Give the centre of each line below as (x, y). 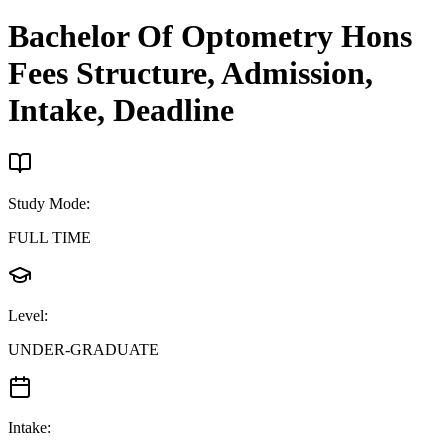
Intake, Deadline (121, 110)
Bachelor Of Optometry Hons (210, 36)
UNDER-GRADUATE (83, 349)
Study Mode (47, 203)
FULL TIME (49, 237)
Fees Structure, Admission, (190, 73)
